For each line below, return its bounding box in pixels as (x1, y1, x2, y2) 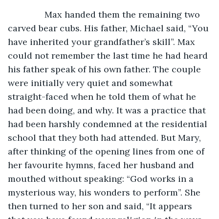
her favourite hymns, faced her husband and (8, 159, 197, 171)
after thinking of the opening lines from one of (8, 145, 207, 157)
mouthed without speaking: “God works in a (8, 173, 196, 184)
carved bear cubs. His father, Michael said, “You (8, 22, 211, 34)
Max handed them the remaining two (18, 8, 202, 20)
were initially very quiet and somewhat (8, 77, 175, 88)
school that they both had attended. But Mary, (8, 131, 203, 143)
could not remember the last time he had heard (8, 49, 210, 61)
